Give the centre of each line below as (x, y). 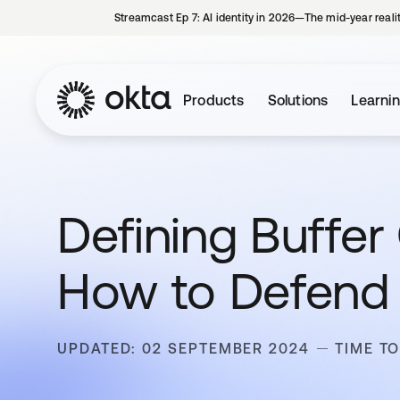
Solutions (298, 100)
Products (214, 100)
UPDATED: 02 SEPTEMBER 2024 (183, 348)
